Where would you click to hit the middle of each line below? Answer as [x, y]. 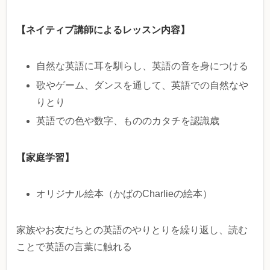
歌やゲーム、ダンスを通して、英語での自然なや [143, 85]
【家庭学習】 [45, 157]
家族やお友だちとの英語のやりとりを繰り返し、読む [132, 230]
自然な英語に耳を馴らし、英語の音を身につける [143, 66]
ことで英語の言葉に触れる [74, 246]
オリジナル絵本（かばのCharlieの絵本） [124, 193]
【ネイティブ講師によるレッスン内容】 [103, 30]
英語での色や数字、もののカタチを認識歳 [128, 121]
